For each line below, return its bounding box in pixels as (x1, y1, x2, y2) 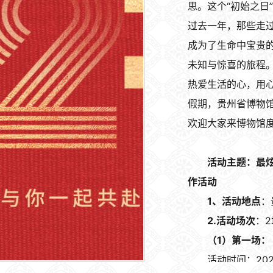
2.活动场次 (207, 214, 256, 227)
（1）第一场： (207, 234, 271, 247)
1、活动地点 (207, 195, 261, 208)
